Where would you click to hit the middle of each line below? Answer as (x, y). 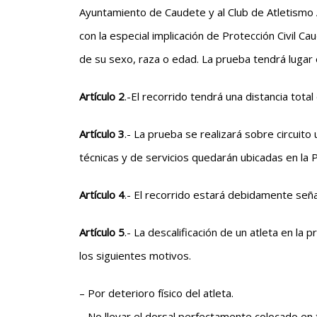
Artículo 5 (102, 232)
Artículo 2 (102, 96)
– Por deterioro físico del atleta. (156, 293)
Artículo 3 (102, 134)
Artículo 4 (102, 195)
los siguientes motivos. (135, 255)
